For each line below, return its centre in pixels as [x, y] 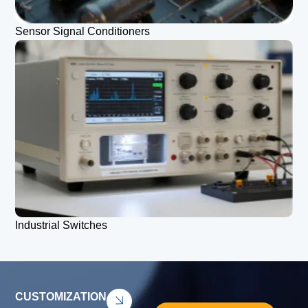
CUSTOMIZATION [61, 296]
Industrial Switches [62, 225]
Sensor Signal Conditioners [83, 31]
